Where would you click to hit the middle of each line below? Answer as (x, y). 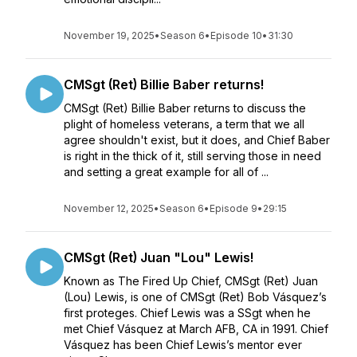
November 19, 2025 (109, 35)
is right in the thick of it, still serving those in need (192, 156)
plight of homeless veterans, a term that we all (184, 124)
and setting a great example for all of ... (166, 172)
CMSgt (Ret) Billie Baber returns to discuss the (185, 108)
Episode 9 (233, 208)
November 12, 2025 (109, 208)
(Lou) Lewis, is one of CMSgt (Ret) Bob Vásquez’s (195, 297)
